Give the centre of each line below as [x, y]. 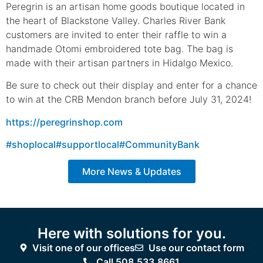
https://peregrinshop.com [64, 122]
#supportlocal [87, 145]
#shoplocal [31, 145]
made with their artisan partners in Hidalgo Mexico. [119, 63]
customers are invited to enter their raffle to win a [116, 34]
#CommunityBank [159, 145]
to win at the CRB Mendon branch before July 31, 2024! [129, 100]
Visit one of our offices [84, 248]
